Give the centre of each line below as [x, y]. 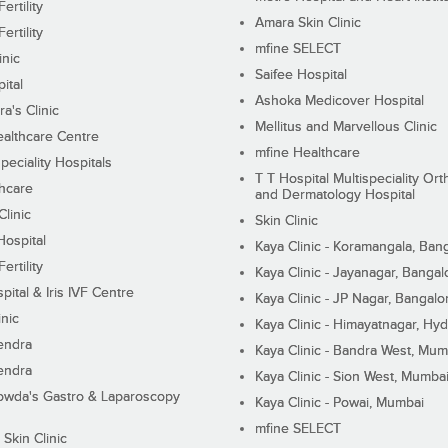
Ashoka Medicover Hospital [340, 100]
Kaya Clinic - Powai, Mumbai [340, 402]
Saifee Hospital [301, 74]
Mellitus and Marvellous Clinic [346, 126]
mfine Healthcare [308, 152]
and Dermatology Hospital [335, 194]
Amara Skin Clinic [308, 22]
